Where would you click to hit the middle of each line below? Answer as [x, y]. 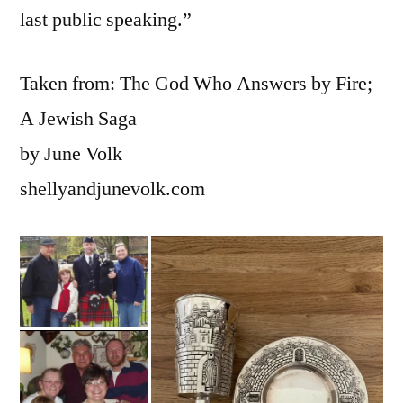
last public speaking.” [106, 19]
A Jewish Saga [78, 118]
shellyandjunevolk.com [112, 188]
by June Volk [71, 153]
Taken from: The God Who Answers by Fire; [196, 83]
